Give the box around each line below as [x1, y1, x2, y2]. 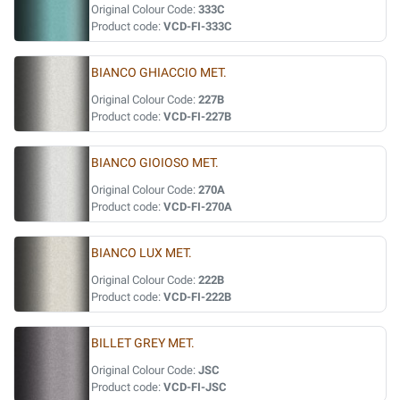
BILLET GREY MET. [91, 336, 195, 351]
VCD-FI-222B [163, 290, 231, 304]
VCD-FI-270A [163, 200, 232, 213]
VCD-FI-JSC [163, 380, 227, 394]
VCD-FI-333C [163, 20, 232, 33]
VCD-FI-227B [163, 110, 231, 123]
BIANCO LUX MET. [91, 246, 192, 261]
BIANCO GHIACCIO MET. [91, 65, 227, 80]
